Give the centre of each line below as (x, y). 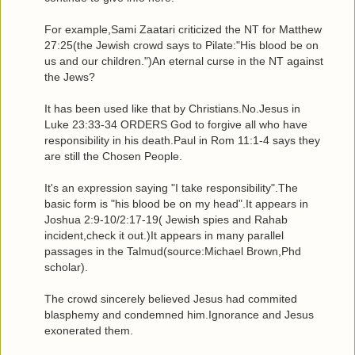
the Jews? (70, 76)
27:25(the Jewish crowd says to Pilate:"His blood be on (181, 45)
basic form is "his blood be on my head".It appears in (176, 203)
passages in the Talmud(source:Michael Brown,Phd (173, 251)
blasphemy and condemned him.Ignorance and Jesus (179, 314)
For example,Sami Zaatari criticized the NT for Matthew (183, 29)
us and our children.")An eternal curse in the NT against (184, 61)
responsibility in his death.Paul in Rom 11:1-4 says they (182, 140)
